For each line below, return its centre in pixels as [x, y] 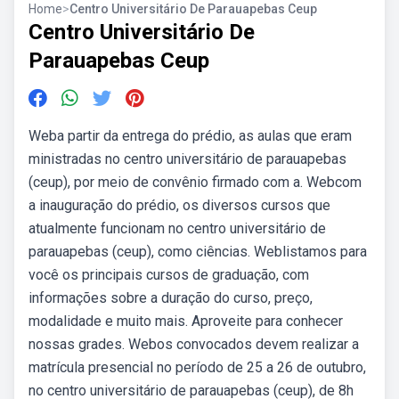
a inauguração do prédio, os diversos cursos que [179, 205]
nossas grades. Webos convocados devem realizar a [194, 344]
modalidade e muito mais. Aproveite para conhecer [186, 321]
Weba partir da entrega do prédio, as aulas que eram [190, 136]
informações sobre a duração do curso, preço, [171, 298]
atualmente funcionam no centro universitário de [177, 228]
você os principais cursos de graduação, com [169, 275]
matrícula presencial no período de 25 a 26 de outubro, [197, 367]
